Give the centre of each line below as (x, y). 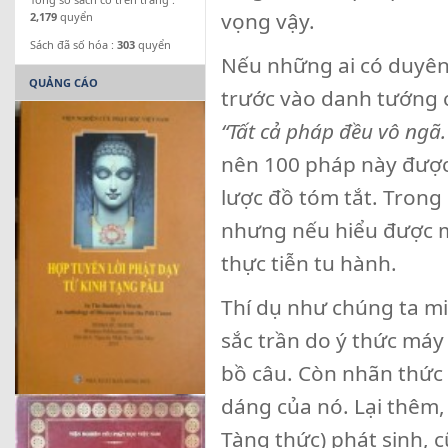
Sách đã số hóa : (73, 44)
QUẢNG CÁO (63, 82)
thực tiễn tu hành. (309, 263)
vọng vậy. (268, 21)
